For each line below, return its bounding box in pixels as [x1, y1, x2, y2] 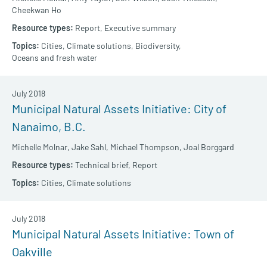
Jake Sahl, [72, 142, 108, 153]
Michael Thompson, [110, 142, 182, 153]
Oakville [12, 244, 52, 259]
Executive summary [104, 23, 176, 33]
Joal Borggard [184, 142, 234, 153]
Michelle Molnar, [12, 142, 70, 153]
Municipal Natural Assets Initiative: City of [12, 101, 226, 116]
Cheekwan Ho [12, 5, 61, 15]
